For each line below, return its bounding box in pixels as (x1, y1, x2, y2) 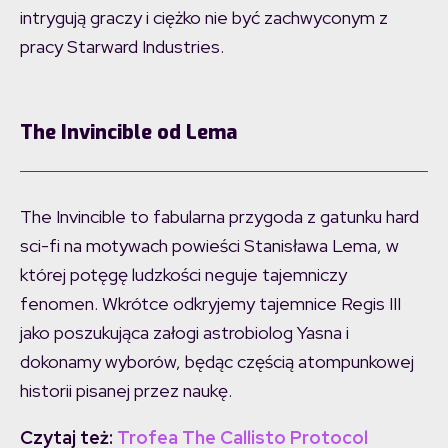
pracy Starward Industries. (20, 35, 224, 59)
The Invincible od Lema (20, 119, 237, 147)
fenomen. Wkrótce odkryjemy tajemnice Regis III (20, 292, 401, 316)
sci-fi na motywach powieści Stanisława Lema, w (20, 234, 399, 258)
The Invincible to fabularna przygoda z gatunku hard (20, 205, 419, 229)
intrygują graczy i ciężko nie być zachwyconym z (20, 6, 388, 30)
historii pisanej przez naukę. (20, 379, 232, 403)
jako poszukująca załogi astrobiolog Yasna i (20, 321, 349, 345)
